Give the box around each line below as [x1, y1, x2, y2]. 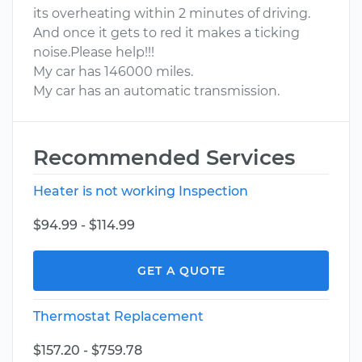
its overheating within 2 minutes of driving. [33, 6, 310, 21]
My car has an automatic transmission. [33, 83, 280, 99]
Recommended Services [33, 145, 295, 170]
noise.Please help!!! [33, 44, 154, 60]
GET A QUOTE [137, 263, 225, 278]
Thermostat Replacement [33, 309, 204, 324]
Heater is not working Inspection [33, 183, 248, 199]
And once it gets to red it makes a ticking [33, 25, 300, 40]
